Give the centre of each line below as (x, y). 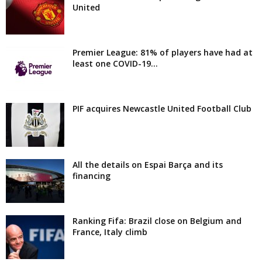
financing (92, 176)
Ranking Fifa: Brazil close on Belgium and (157, 221)
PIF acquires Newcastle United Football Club (162, 109)
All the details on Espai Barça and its (148, 165)
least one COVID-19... (115, 64)
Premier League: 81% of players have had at (163, 53)
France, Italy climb (110, 232)
